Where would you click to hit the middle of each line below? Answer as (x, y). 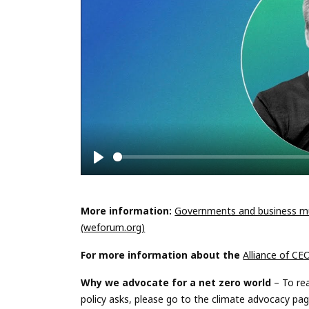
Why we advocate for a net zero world (176, 282)
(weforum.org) (113, 227)
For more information (134, 255)
